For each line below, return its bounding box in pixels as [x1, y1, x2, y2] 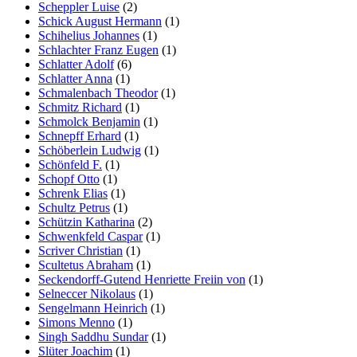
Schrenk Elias [38, 186, 108, 200]
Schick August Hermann [38, 14, 162, 28]
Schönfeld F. [38, 157, 102, 171]
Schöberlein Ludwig [38, 143, 141, 157]
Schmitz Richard [38, 100, 122, 114]
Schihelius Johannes [38, 28, 139, 42]
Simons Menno [38, 315, 115, 329]
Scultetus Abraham [38, 257, 133, 272]
